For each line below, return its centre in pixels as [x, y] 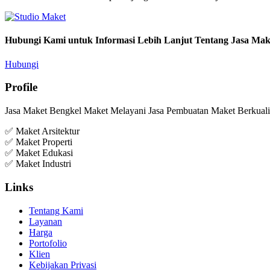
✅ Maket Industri [38, 164]
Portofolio [48, 243]
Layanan [46, 221]
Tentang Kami [56, 210]
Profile [21, 87]
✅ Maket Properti [40, 142]
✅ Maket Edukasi [40, 153]
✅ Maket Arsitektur [42, 131]
